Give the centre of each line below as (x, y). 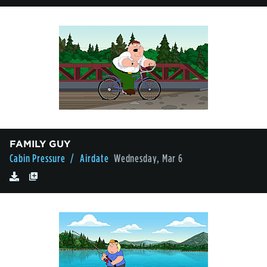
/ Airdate (89, 159)
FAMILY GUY (40, 144)
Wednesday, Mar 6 (148, 159)
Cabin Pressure (38, 159)
